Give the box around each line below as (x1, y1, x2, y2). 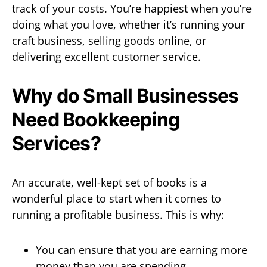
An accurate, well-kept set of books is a (12, 175, 207, 190)
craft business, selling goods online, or (12, 33, 206, 48)
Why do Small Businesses (12, 83, 239, 107)
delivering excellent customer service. (12, 49, 201, 64)
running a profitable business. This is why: (12, 207, 224, 222)
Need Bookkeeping (12, 107, 180, 131)
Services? (12, 131, 101, 155)
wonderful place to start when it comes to (12, 191, 221, 206)
